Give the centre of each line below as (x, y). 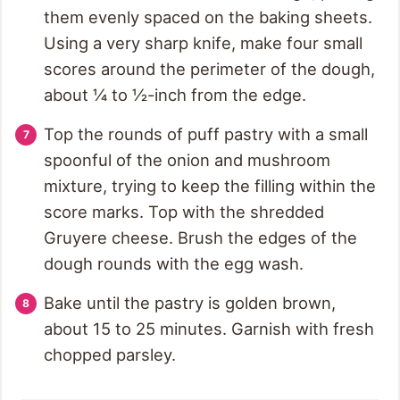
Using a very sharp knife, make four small (203, 43)
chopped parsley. (110, 355)
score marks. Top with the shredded (184, 212)
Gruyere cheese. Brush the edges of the (200, 238)
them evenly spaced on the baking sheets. (208, 17)
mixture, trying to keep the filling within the (210, 186)
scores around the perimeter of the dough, (209, 69)
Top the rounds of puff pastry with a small (206, 134)
